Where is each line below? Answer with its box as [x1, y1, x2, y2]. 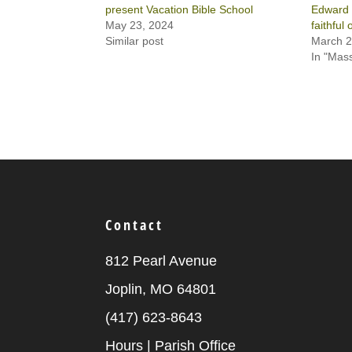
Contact [105, 214, 164, 234]
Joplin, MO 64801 [105, 280, 217, 297]
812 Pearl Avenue [105, 252, 218, 269]
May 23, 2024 [105, 19, 174, 31]
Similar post [105, 35, 164, 47]
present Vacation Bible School [105, 3, 254, 16]
